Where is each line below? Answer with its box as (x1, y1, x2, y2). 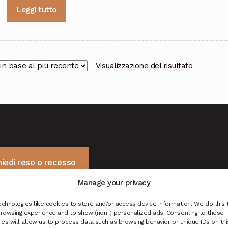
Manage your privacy (77, 178, 151, 187)
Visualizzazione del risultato (95, 61, 193, 71)
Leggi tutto (16, 5, 56, 15)
